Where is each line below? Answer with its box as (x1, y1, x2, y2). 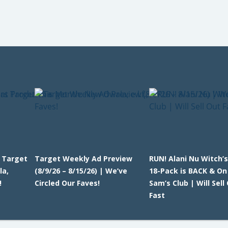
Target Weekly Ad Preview (34, 154, 132, 163)
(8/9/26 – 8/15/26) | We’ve (34, 166, 127, 176)
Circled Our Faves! (34, 178, 100, 188)
